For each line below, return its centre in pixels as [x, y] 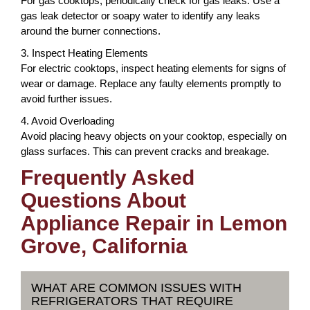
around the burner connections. [91, 30]
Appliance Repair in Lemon [154, 223]
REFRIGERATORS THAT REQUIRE [132, 301]
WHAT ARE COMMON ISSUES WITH [136, 288]
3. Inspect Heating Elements [84, 53]
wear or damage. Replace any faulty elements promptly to [151, 83]
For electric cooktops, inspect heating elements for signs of [153, 68]
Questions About [103, 200]
